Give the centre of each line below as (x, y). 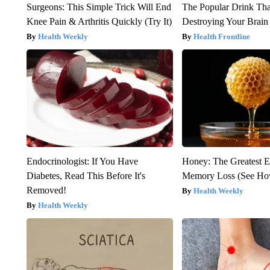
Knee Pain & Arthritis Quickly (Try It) (99, 22)
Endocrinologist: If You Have (82, 162)
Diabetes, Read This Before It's (86, 176)
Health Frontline (222, 37)
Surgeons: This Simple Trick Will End (99, 7)
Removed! (46, 190)
